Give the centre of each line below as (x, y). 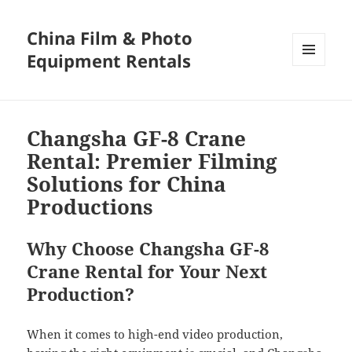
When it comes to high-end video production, (155, 334)
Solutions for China (127, 184)
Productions (90, 207)
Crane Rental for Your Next (147, 271)
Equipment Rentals (109, 61)
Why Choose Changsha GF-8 (148, 249)
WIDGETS (315, 99)
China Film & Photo (110, 38)
